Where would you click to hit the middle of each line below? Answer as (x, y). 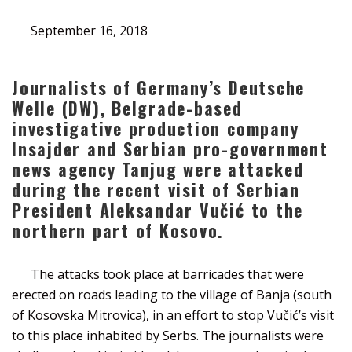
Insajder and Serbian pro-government (170, 148)
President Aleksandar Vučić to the (158, 209)
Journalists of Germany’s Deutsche (159, 87)
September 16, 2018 (89, 30)
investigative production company (156, 128)
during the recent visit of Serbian (156, 189)
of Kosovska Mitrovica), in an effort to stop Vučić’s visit (173, 315)
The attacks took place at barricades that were (167, 274)
